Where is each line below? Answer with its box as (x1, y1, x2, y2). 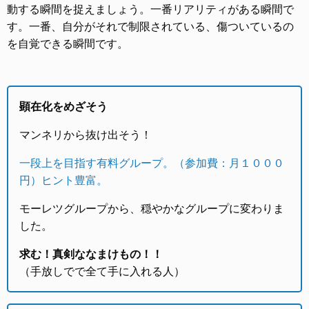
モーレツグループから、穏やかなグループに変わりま (19, 202, 284, 215)
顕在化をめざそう (19, 100, 108, 113)
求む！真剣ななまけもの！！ (19, 248, 163, 261)
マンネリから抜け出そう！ (19, 128, 152, 141)
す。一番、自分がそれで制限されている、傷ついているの (7, 20, 294, 33)
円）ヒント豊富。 (19, 174, 108, 187)
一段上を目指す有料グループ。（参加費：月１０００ (19, 157, 284, 170)
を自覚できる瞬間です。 (7, 37, 128, 50)
